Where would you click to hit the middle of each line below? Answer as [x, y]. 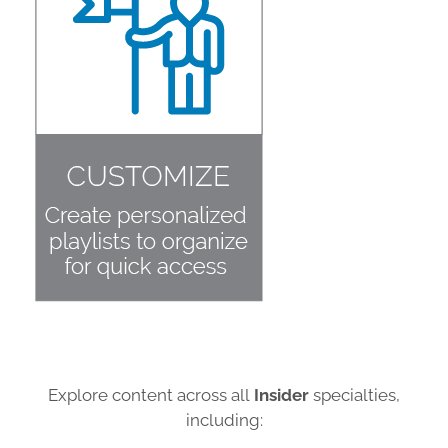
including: [224, 420]
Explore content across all [151, 395]
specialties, [356, 395]
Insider [283, 395]
